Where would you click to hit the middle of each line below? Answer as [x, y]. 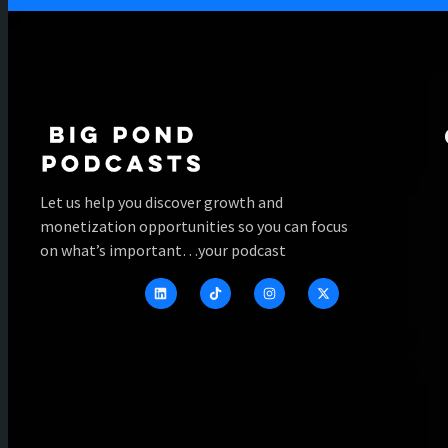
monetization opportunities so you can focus [194, 225]
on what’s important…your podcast [163, 249]
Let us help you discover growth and [161, 201]
